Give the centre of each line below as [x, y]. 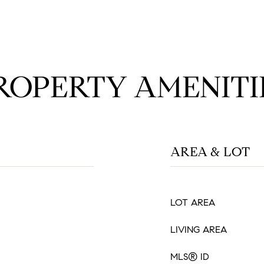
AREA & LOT [210, 152]
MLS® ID [190, 257]
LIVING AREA [199, 230]
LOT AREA [193, 202]
